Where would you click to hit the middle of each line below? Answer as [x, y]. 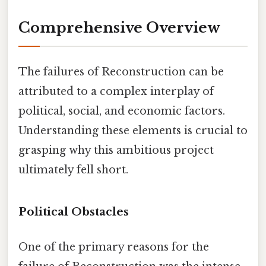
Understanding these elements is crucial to [133, 131]
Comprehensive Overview [119, 28]
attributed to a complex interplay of [116, 92]
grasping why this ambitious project [116, 151]
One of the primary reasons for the [114, 247]
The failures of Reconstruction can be [121, 72]
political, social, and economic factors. [122, 111]
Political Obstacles [74, 212]
